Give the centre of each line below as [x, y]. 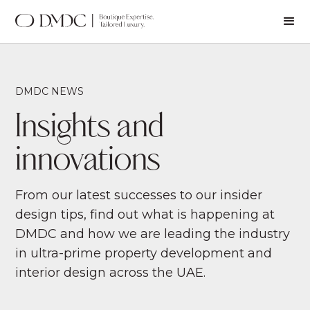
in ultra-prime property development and [144, 254]
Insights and [90, 129]
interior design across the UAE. [111, 273]
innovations [88, 162]
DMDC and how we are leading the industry [153, 234]
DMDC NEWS [50, 92]
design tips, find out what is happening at [145, 215]
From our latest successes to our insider [139, 195]
